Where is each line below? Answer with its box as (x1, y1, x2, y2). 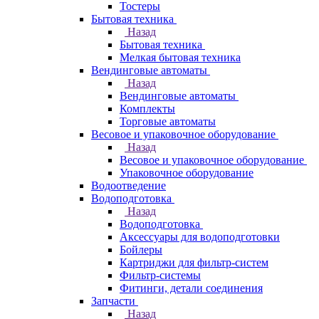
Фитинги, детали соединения (120, 282, 263, 294)
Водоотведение (91, 179, 166, 192)
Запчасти (91, 295, 135, 307)
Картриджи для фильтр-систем (120, 256, 268, 268)
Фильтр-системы (120, 269, 201, 281)
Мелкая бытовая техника (120, 51, 241, 63)
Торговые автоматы (120, 115, 216, 127)
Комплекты (120, 103, 175, 115)
